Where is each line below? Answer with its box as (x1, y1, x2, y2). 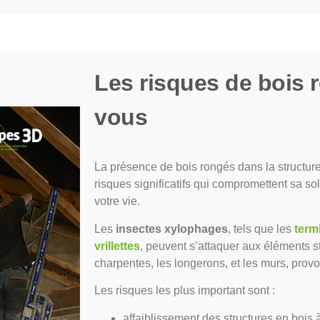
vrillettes (94, 239, 140, 252)
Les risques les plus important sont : (94, 284, 275, 297)
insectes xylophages (116, 222, 228, 235)
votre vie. (94, 195, 140, 208)
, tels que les (228, 222, 294, 235)
